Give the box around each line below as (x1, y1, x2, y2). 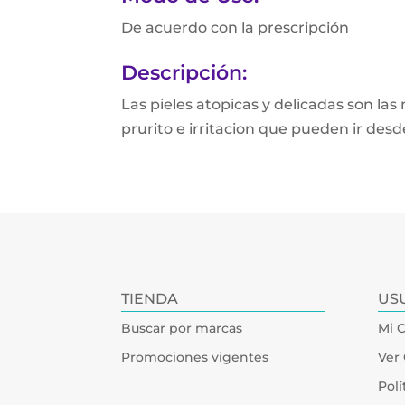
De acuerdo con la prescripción (121, 18, 350, 36)
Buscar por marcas (121, 319, 243, 336)
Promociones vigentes (121, 348, 269, 365)
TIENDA (121, 289, 179, 307)
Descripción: (121, 60, 248, 85)
